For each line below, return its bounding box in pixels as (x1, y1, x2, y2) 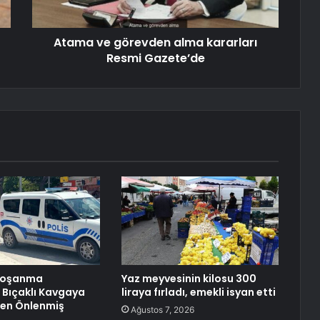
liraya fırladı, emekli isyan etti (121, 285, 276, 300)
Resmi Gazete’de (106, 50, 205, 67)
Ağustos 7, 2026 (130, 304, 194, 316)
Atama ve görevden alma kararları (54, 34, 257, 51)
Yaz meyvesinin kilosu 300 (121, 271, 256, 286)
